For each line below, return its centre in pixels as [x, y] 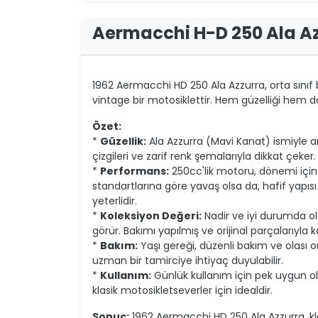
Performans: [135, 171]
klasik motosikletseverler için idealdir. [182, 290]
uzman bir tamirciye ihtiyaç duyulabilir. [188, 261]
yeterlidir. [115, 201]
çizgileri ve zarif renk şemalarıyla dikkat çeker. [204, 156]
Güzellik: [123, 141]
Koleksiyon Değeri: [151, 216]
